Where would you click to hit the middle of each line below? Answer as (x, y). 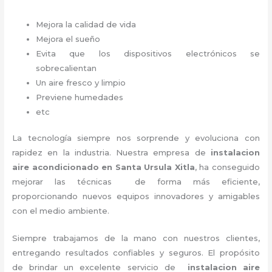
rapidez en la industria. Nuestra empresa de (111, 153)
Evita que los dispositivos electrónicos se (148, 53)
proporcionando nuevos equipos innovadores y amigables (136, 196)
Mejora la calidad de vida (86, 24)
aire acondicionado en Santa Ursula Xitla (104, 167)
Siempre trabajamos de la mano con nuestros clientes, (136, 238)
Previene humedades (80, 97)
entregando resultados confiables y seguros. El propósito (136, 253)
